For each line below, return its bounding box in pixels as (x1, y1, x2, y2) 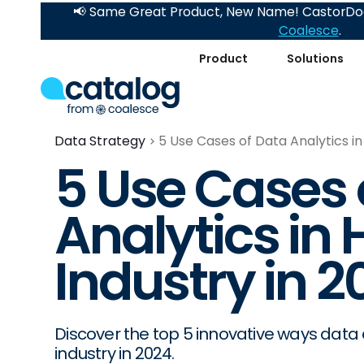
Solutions (287, 50, 344, 67)
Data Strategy (54, 132, 146, 150)
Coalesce (278, 22, 339, 39)
